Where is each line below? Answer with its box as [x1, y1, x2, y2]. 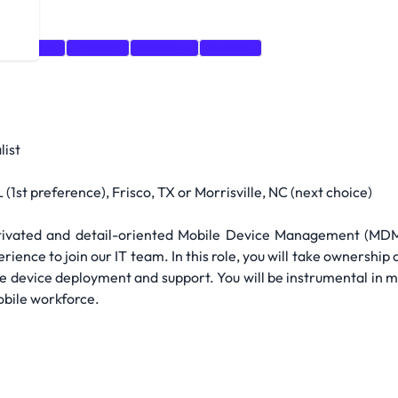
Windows [139, 40, 190, 56]
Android [208, 40, 253, 56]
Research [4, 40, 57, 56]
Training [75, 40, 121, 56]
